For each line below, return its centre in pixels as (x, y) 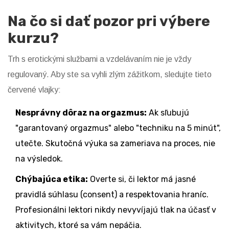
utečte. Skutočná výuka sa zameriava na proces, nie (115, 144)
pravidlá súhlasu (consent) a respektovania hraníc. (112, 195)
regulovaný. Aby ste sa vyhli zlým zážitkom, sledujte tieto (110, 75)
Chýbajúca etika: (52, 179)
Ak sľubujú (168, 113)
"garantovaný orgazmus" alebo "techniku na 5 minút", (118, 128)
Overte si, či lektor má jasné (142, 179)
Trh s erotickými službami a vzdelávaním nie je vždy (99, 59)
